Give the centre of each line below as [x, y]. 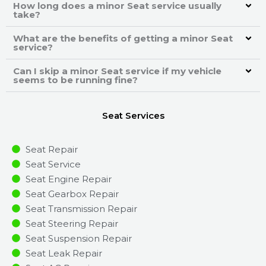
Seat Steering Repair [72, 223]
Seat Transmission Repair [81, 208]
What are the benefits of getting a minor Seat [123, 38]
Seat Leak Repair [64, 253]
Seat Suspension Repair [78, 238]
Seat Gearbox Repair [72, 194]
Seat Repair [51, 149]
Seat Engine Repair [68, 179]
